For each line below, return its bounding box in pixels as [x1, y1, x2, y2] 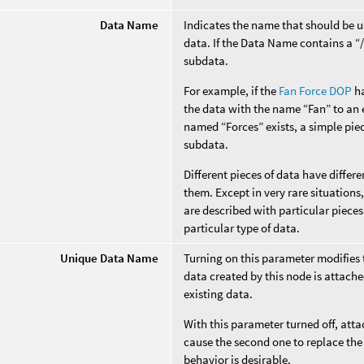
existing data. [184, 285, 253, 301]
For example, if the [184, 82, 279, 98]
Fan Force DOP [279, 82, 353, 98]
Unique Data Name [60, 249, 159, 266]
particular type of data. [184, 219, 301, 236]
